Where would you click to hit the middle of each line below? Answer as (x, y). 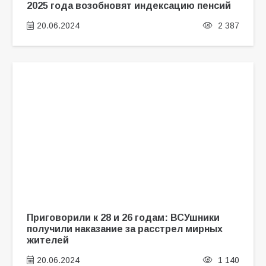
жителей (47, 240)
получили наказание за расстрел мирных (124, 228)
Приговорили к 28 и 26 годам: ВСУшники (123, 217)
